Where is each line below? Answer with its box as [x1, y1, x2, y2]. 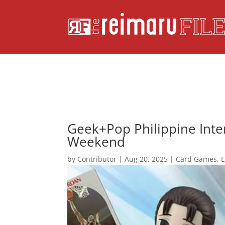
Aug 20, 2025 [125, 154, 168, 164]
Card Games [176, 154, 217, 164]
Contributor [77, 154, 117, 164]
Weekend [67, 132, 126, 151]
